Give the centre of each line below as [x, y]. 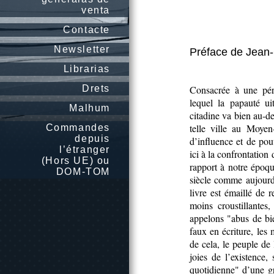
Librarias [87, 69]
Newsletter [82, 49]
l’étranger [85, 150]
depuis [92, 139]
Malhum [90, 108]
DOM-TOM [83, 172]
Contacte [87, 30]
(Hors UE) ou [76, 161]
